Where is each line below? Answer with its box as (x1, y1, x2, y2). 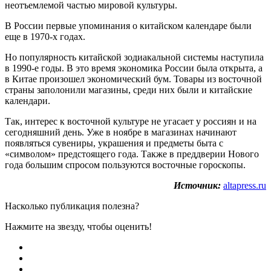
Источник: (174, 180, 221, 191)
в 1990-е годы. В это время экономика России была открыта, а (5, 63, 263, 74)
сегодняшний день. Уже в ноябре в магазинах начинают (5, 127, 237, 138)
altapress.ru (223, 180, 266, 191)
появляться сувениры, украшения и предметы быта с (5, 138, 223, 149)
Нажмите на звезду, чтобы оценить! (5, 221, 152, 232)
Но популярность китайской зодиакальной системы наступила (5, 52, 264, 63)
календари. (5, 96, 50, 106)
